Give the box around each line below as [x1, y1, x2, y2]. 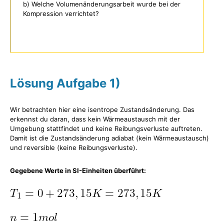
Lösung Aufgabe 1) [10, 76, 120, 91]
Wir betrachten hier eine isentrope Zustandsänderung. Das [10, 105, 194, 114]
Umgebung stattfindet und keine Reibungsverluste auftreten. [10, 124, 202, 133]
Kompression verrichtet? [23, 9, 99, 18]
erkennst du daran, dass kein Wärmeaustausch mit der [10, 115, 180, 123]
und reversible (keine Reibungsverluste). [10, 143, 139, 152]
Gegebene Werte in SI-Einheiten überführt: [10, 166, 146, 175]
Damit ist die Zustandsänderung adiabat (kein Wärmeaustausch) [10, 134, 209, 142]
